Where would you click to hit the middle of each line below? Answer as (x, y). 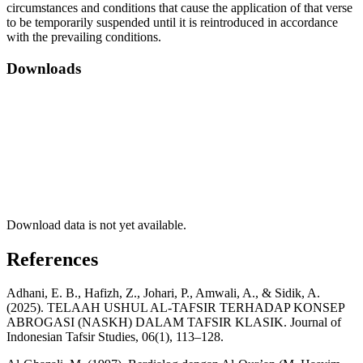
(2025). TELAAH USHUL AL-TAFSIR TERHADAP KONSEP (175, 308)
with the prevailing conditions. (84, 37)
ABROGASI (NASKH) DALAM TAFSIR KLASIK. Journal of (174, 322)
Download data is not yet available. (96, 224)
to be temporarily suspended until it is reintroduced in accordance (172, 23)
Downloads (44, 68)
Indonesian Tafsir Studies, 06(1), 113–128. (115, 337)
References (52, 259)
